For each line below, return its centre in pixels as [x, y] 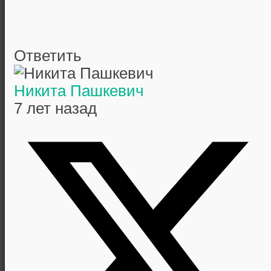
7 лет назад [55, 109]
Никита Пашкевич [79, 91]
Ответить [48, 56]
